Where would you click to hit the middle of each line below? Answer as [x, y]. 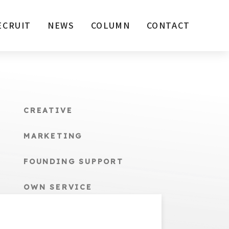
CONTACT [168, 25]
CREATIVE [48, 110]
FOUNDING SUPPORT [74, 162]
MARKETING [53, 136]
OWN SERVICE [58, 187]
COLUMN [110, 25]
